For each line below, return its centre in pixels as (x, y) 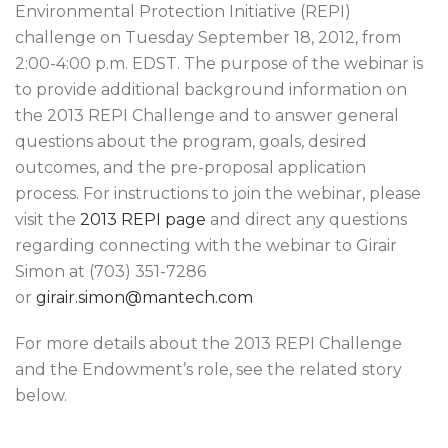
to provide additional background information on (211, 89)
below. (41, 395)
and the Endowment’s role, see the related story (208, 369)
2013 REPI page (143, 219)
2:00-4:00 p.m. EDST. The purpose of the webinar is (219, 63)
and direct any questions (306, 219)
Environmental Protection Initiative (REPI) (183, 11)
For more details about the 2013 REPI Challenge (208, 343)
